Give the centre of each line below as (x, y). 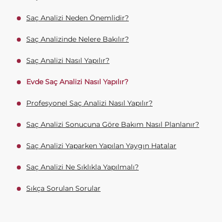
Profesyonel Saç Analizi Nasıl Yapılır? (89, 103)
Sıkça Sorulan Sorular (63, 188)
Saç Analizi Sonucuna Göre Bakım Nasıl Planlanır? (113, 124)
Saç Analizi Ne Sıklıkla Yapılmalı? (83, 167)
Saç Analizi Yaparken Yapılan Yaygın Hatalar (101, 146)
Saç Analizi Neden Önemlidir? (78, 18)
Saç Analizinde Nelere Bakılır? (78, 39)
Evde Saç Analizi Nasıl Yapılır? (77, 82)
